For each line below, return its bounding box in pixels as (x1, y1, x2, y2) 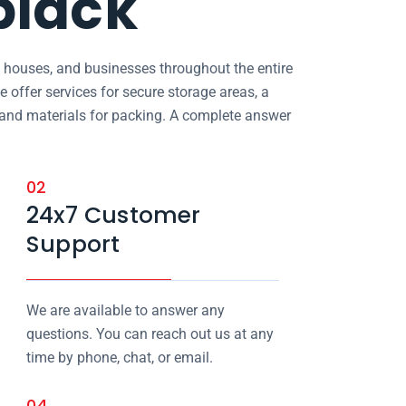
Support (25, 228, 121, 260)
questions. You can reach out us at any (25, 325, 274, 343)
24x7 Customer (25, 199, 201, 231)
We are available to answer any (25, 302, 225, 319)
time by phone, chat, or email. (25, 349, 213, 366)
